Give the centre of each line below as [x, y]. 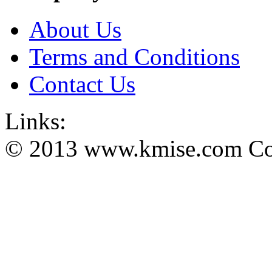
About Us [75, 30]
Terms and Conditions [134, 57]
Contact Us [82, 84]
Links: [36, 121]
